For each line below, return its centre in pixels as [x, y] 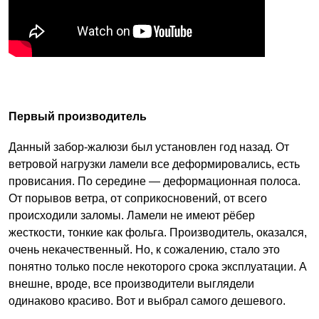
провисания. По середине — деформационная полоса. [155, 181]
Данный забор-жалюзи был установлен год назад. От [149, 147]
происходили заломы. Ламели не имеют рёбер [132, 215]
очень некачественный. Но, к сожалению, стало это [144, 249]
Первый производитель [78, 116]
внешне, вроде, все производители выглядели [131, 283]
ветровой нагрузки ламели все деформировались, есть [154, 164]
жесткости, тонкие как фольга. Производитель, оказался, [158, 232]
